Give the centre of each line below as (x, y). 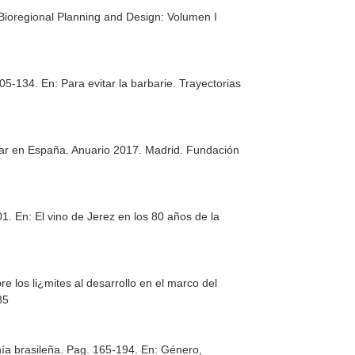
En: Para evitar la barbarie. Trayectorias (141, 83)
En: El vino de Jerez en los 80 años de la (118, 216)
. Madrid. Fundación (189, 150)
